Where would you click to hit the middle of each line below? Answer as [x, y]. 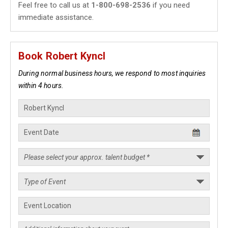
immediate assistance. [56, 17]
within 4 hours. [41, 85]
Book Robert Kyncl [62, 56]
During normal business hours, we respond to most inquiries [112, 73]
